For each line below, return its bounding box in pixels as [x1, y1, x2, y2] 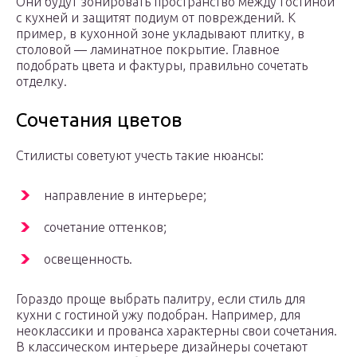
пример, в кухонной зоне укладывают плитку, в [16, 26, 304, 41]
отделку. [16, 74, 67, 89]
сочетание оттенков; [44, 220, 167, 235]
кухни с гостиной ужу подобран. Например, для [16, 308, 300, 323]
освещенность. [44, 252, 132, 267]
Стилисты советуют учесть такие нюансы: [16, 148, 264, 163]
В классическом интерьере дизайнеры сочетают [16, 339, 308, 355]
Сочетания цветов [16, 109, 182, 131]
